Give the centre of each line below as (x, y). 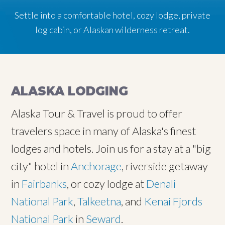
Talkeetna (99, 201)
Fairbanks (44, 184)
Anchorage (96, 166)
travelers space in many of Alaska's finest (104, 131)
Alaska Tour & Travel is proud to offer (97, 113)
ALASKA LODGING (70, 91)
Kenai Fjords (174, 201)
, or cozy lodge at (107, 184)
